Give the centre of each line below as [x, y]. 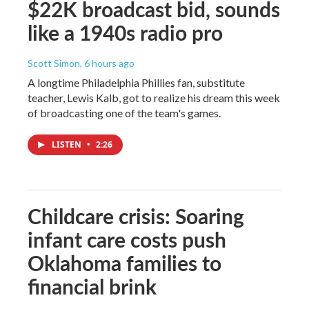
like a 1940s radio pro [125, 32]
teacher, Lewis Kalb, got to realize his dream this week [154, 98]
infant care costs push [127, 239]
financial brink [92, 286]
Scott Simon [54, 63]
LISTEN [68, 144]
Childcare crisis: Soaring [136, 216]
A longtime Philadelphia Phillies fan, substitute [136, 82]
